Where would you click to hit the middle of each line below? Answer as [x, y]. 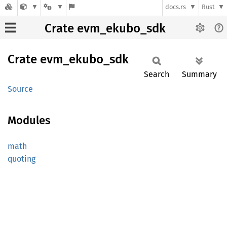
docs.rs [176, 7]
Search [157, 74]
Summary [199, 74]
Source [20, 89]
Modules [29, 120]
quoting [22, 159]
